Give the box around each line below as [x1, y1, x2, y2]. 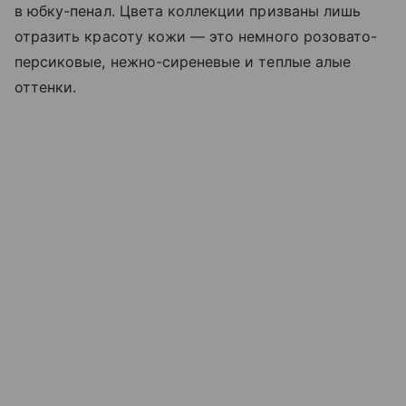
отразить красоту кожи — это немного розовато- [14, 27, 378, 46]
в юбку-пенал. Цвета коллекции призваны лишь [14, 2, 362, 21]
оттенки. [14, 78, 77, 97]
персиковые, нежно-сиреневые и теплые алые [14, 53, 351, 72]
